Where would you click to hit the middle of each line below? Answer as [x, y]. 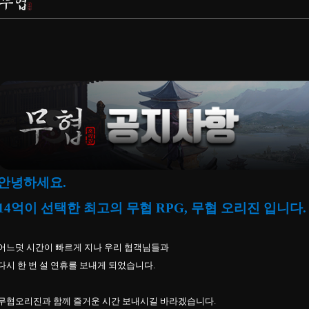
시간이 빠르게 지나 [65, 247]
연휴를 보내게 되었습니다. [102, 265]
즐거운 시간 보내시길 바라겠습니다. [144, 301]
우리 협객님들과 [138, 247]
